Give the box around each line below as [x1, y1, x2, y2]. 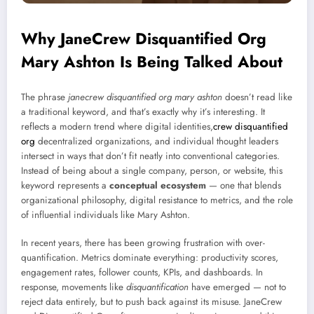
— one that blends [206, 178, 281, 192]
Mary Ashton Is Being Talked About [21, 50, 282, 74]
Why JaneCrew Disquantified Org [21, 27, 266, 50]
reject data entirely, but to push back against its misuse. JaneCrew [21, 294, 282, 308]
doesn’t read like [222, 90, 292, 104]
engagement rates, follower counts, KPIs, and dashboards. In [21, 265, 263, 279]
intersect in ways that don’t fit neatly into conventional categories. [21, 149, 280, 163]
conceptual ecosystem [109, 178, 206, 192]
